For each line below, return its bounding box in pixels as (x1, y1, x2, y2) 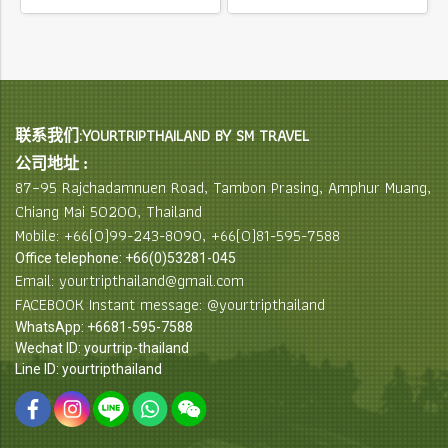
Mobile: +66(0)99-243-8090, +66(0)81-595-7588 (15, 222, 340, 248)
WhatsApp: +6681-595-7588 (15, 318, 193, 335)
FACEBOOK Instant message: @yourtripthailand (15, 291, 325, 317)
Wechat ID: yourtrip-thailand (15, 339, 189, 356)
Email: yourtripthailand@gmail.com (15, 267, 244, 293)
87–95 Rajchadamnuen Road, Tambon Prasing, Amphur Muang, (15, 174, 431, 200)
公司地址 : (15, 154, 88, 172)
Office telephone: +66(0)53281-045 (15, 249, 236, 266)
